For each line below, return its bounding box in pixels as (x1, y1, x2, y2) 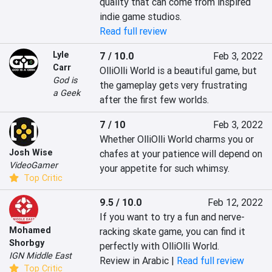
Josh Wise (9, 147, 53, 158)
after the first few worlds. (100, 93, 209, 106)
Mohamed (9, 225, 51, 236)
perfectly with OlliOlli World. (100, 240, 220, 253)
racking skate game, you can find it (100, 225, 246, 238)
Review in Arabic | (100, 254, 177, 267)
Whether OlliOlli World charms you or (100, 133, 254, 146)
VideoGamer (9, 160, 58, 171)
